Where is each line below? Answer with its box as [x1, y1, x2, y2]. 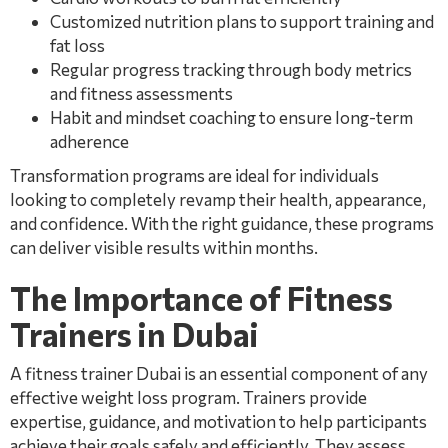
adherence [50, 131, 129, 152]
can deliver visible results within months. [10, 237, 318, 258]
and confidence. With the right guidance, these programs [10, 213, 434, 234]
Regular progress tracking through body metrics [50, 59, 412, 80]
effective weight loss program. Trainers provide [10, 387, 367, 408]
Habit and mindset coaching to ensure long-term [50, 107, 413, 128]
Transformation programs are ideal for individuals [10, 165, 379, 186]
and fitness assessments [50, 83, 233, 104]
